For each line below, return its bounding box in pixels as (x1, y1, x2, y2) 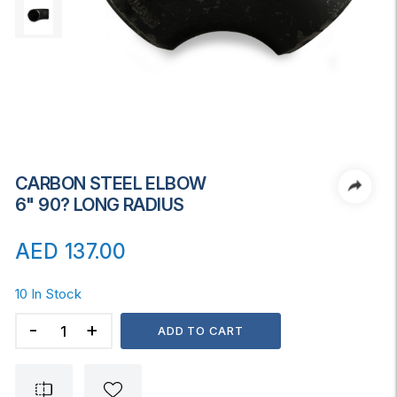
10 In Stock (15, 285, 82, 302)
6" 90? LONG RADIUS (15, 194, 184, 215)
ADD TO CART (158, 323, 244, 338)
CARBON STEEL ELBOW (15, 173, 206, 194)
